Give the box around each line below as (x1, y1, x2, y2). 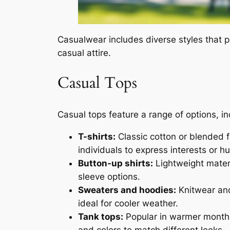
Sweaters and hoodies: (78, 184, 176, 195)
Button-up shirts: (78, 158, 153, 168)
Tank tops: (78, 211, 123, 222)
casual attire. (57, 47, 111, 58)
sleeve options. (78, 171, 140, 182)
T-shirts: (78, 131, 116, 142)
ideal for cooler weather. (78, 198, 178, 208)
